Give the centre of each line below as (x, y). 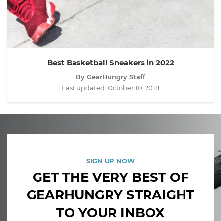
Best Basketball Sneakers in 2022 (110, 63)
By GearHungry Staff (110, 77)
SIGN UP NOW (110, 161)
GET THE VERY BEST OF (110, 177)
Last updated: (85, 88)
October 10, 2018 (133, 88)
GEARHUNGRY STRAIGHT (110, 195)
